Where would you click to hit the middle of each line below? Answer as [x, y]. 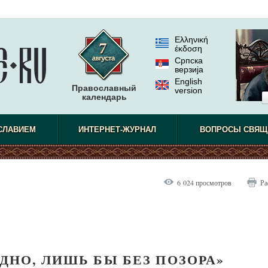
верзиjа [189, 69]
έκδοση [188, 48]
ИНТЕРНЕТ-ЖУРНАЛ [118, 130]
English [188, 81]
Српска [189, 60]
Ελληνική [191, 39]
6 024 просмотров [204, 182]
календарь [104, 97]
